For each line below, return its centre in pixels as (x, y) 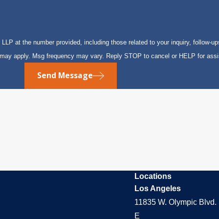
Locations (153, 176)
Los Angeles (158, 188)
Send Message (65, 76)
